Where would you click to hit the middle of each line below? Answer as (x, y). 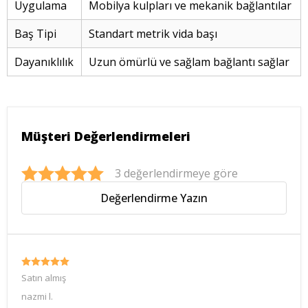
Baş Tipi (35, 34)
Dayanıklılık (44, 62)
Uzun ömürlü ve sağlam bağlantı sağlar (189, 62)
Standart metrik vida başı (153, 34)
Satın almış (44, 278)
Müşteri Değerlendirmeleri (106, 136)
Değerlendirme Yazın (154, 198)
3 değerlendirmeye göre (176, 173)
